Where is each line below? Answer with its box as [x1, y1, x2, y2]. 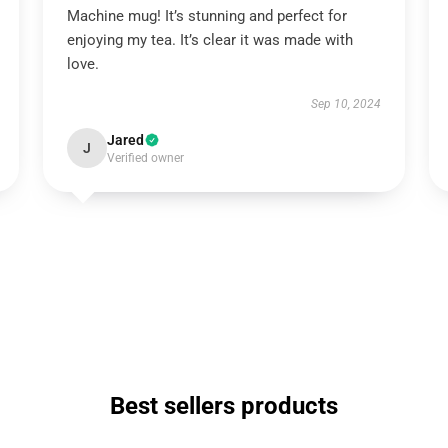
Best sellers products [110, 392, 338, 420]
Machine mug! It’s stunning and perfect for [66, 7, 347, 25]
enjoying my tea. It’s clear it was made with [66, 31, 353, 49]
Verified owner [106, 151, 184, 165]
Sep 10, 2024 [311, 97, 382, 111]
